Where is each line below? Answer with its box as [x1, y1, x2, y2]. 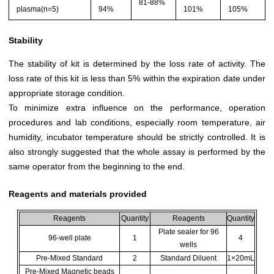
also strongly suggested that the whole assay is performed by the [9, 146, 265, 157]
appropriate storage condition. [9, 87, 125, 98]
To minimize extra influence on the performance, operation [9, 102, 265, 113]
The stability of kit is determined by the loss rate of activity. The [9, 58, 265, 68]
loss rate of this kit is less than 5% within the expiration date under [9, 73, 265, 83]
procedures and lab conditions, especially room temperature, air [9, 117, 265, 127]
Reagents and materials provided [9, 188, 147, 199]
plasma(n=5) [17, 4, 59, 13]
